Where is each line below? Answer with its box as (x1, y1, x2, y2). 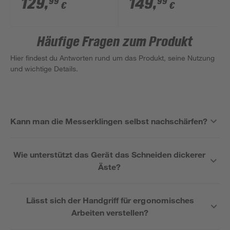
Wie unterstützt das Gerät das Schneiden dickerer (13, 149, 205, 159)
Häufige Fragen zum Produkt (37, 34, 193, 50)
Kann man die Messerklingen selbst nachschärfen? (10, 116, 207, 126)
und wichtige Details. (10, 64, 79, 73)
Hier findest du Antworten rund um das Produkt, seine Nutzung (10, 53, 215, 62)
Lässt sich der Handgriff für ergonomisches (26, 195, 194, 205)
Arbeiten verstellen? (71, 207, 149, 217)
